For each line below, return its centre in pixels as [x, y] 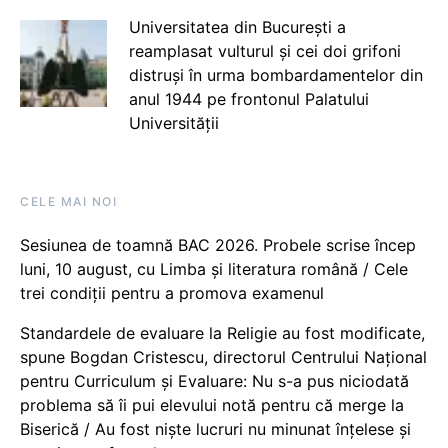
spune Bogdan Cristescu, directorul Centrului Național [223, 357]
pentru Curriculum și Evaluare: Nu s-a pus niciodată [214, 381]
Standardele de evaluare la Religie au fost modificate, [222, 333]
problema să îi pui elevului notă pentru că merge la [212, 405]
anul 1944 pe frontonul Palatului [248, 99]
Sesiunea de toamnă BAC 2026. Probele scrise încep [218, 245]
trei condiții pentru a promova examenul [172, 293]
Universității [173, 123]
